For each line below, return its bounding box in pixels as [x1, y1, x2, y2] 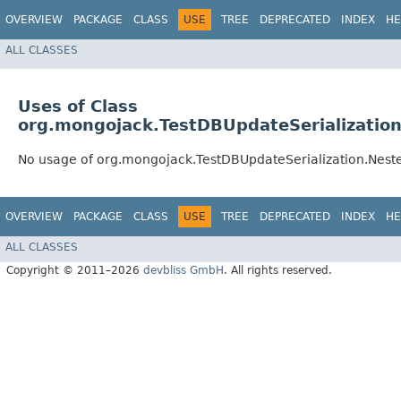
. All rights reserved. [224, 263, 332, 277]
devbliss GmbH [143, 263, 224, 277]
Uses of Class [18, 97, 138, 116]
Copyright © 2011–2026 [6, 263, 143, 277]
